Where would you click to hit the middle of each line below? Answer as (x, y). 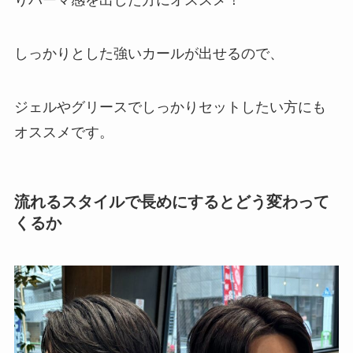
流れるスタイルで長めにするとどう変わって (171, 202)
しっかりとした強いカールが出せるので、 (149, 54)
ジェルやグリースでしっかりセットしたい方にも (170, 108)
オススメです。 (63, 133)
